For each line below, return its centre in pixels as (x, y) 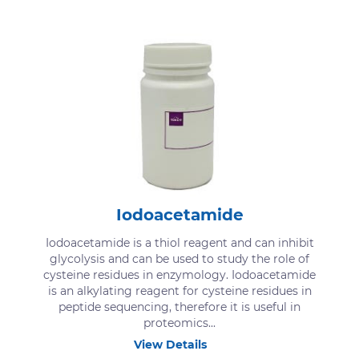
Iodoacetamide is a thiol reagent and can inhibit (179, 242)
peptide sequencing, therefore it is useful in (179, 307)
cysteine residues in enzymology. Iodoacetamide (179, 274)
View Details (170, 344)
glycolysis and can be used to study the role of (179, 258)
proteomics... (179, 323)
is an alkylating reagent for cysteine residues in (179, 290)
